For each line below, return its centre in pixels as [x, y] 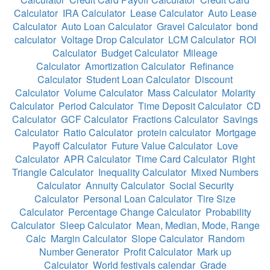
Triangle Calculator [52, 172]
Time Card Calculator [181, 159]
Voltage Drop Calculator [112, 39]
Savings [240, 119]
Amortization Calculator [135, 66]
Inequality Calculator [142, 172]
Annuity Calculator [125, 185]
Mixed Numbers [224, 172]
